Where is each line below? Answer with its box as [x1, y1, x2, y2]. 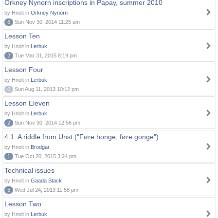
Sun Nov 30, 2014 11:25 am [13, 19, 80, 25]
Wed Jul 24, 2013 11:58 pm [13, 187, 78, 193]
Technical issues [4, 166, 54, 174]
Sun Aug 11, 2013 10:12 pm [13, 86, 79, 92]
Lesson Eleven [4, 99, 50, 107]
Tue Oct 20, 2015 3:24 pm [13, 153, 76, 159]
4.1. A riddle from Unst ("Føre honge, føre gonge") [4, 133, 159, 141]
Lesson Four [4, 66, 43, 73]
